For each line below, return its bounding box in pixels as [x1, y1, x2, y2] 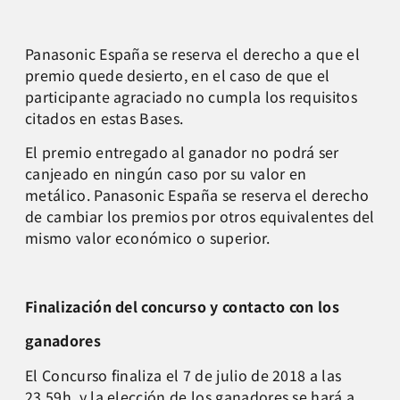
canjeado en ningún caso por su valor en [25, 162, 307, 184]
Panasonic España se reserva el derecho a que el [25, 42, 361, 64]
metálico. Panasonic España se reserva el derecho [25, 183, 370, 205]
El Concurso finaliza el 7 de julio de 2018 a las [25, 363, 342, 386]
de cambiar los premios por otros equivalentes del [25, 204, 375, 227]
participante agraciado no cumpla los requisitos [25, 85, 358, 107]
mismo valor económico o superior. [25, 226, 271, 248]
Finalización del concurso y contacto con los [25, 295, 340, 317]
